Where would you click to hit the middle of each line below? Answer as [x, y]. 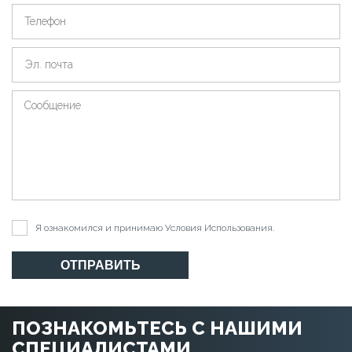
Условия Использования [219, 227]
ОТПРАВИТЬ [100, 265]
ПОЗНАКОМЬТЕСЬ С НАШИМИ [157, 328]
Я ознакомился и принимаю [100, 227]
